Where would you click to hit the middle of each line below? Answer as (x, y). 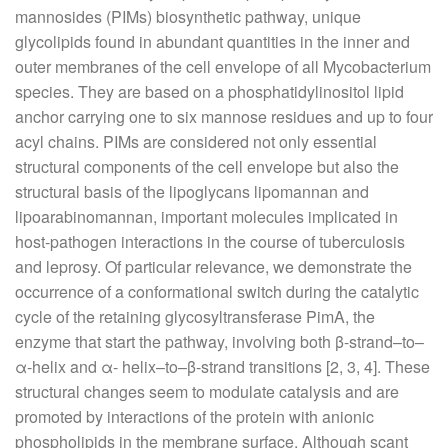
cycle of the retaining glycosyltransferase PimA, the (195, 316)
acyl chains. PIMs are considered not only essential (196, 141)
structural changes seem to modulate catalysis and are (207, 391)
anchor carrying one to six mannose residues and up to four (224, 116)
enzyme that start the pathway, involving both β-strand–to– (219, 341)
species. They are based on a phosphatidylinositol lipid (209, 91)
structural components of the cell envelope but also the (207, 166)
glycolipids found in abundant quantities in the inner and (212, 41)
